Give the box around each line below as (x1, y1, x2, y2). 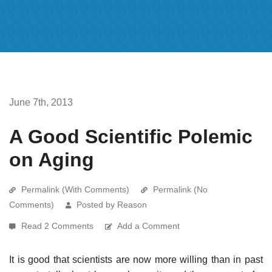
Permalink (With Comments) (21, 184, 129, 194)
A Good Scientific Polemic (9, 125, 253, 148)
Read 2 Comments (21, 220, 96, 231)
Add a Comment (117, 220, 180, 231)
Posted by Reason (76, 199, 147, 209)
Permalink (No (153, 184, 208, 194)
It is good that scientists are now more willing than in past (9, 254, 263, 265)
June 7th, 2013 (9, 97, 73, 107)
